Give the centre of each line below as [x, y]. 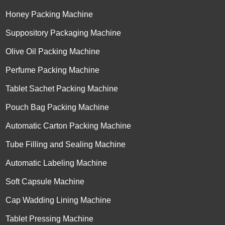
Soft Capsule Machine [45, 181]
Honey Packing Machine [49, 14]
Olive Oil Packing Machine [53, 51]
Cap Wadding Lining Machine [59, 200]
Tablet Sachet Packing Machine [62, 88]
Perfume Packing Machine [53, 70]
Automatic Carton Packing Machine [69, 126]
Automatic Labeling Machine [57, 163]
